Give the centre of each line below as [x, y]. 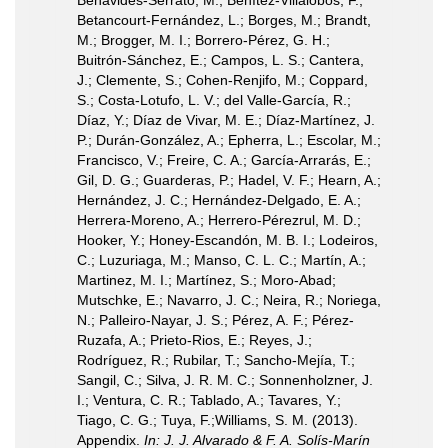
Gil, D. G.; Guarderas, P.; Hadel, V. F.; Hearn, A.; [229, 180]
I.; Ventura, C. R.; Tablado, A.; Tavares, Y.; [209, 400]
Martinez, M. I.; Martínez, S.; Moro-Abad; [206, 280]
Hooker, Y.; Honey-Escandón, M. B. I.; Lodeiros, [227, 240]
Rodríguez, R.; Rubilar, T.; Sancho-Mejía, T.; [216, 360]
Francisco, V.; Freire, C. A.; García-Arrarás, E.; [224, 160]
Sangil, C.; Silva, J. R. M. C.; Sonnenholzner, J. [225, 380]
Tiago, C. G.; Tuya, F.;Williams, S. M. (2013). [217, 420]
